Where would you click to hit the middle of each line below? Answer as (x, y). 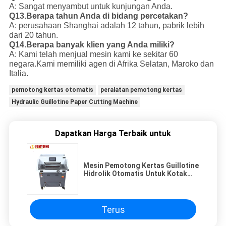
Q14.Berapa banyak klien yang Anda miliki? (92, 45)
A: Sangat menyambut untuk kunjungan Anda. (91, 7)
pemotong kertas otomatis (52, 90)
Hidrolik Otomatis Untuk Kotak (135, 174)
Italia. (18, 74)
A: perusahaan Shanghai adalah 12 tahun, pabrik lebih (106, 26)
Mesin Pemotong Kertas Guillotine (141, 166)
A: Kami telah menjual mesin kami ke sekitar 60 (93, 54)
